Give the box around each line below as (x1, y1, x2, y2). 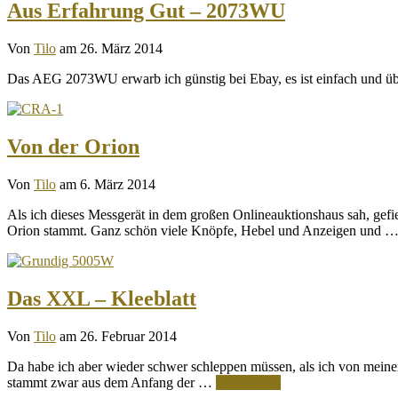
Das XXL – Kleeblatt (7, 286, 196, 310)
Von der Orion (7, 134, 139, 158)
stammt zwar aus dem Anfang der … (7, 374, 216, 390)
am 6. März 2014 (60, 176, 155, 192)
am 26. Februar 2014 (60, 328, 177, 344)
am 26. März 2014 (60, 41, 163, 57)
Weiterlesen (216, 374, 281, 390)
